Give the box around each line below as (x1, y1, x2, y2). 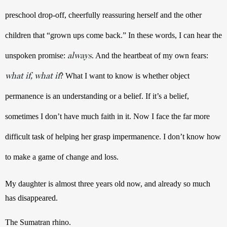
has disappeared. (5, 193, 58, 202)
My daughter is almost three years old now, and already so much (5, 179, 210, 188)
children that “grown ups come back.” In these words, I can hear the (5, 30, 222, 40)
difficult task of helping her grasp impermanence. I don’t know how (5, 132, 221, 141)
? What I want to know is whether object (60, 71, 190, 80)
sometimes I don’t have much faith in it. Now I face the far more (5, 111, 210, 121)
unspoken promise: (5, 51, 67, 60)
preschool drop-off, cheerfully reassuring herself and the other (5, 10, 202, 19)
